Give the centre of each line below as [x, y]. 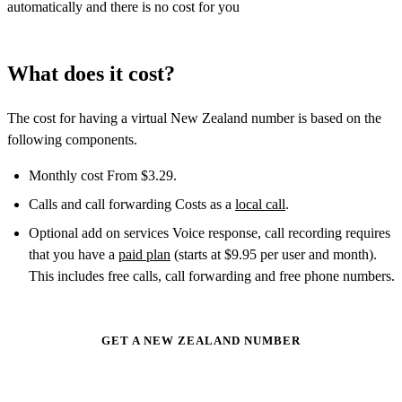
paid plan [144, 254]
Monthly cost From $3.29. [103, 175]
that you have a [74, 254]
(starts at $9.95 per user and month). [274, 254]
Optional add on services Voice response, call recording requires [210, 232]
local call [260, 204]
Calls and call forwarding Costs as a [132, 204]
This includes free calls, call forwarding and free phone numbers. [212, 275]
